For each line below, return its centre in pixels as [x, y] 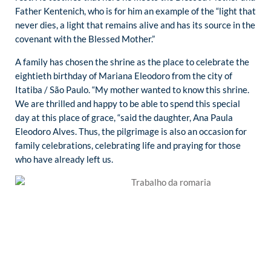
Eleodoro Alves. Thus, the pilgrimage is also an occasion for [131, 131]
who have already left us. [64, 159]
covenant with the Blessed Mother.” [85, 38]
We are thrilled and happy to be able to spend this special [128, 103]
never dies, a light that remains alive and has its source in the [135, 24]
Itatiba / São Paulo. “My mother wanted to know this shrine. [132, 89]
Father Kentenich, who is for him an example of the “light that [135, 11]
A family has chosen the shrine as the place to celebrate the [132, 61]
